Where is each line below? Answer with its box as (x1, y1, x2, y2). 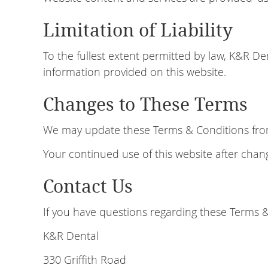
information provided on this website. (43, 65, 226, 79)
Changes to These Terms (43, 94, 248, 115)
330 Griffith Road (43, 252, 126, 267)
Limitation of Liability (43, 20, 233, 41)
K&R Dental (43, 229, 99, 243)
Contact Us (43, 176, 133, 197)
